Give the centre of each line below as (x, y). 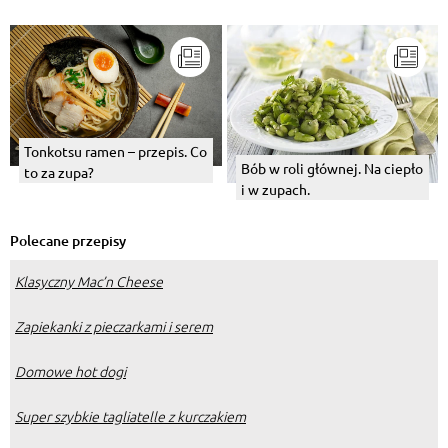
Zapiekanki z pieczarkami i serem (114, 326)
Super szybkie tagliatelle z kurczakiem (130, 416)
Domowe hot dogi (70, 371)
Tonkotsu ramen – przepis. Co (115, 150)
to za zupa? (59, 171)
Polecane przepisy (68, 241)
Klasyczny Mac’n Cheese (89, 281)
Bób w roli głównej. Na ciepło (331, 168)
